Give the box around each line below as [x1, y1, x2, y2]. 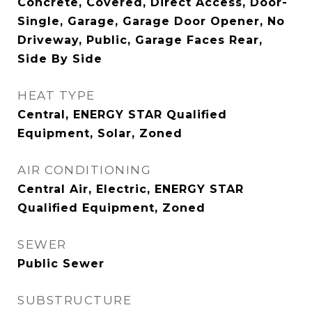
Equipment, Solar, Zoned [17, 127, 182, 140]
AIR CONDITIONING [17, 163, 151, 177]
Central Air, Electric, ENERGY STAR [17, 182, 244, 196]
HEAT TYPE [17, 88, 95, 102]
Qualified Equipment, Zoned [17, 201, 205, 214]
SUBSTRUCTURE [17, 293, 132, 307]
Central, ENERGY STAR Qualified [17, 108, 227, 121]
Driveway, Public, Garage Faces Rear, [17, 33, 263, 47]
